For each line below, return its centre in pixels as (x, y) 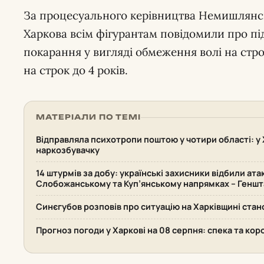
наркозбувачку (68, 150)
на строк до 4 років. (76, 70)
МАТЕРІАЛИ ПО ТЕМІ (89, 117)
